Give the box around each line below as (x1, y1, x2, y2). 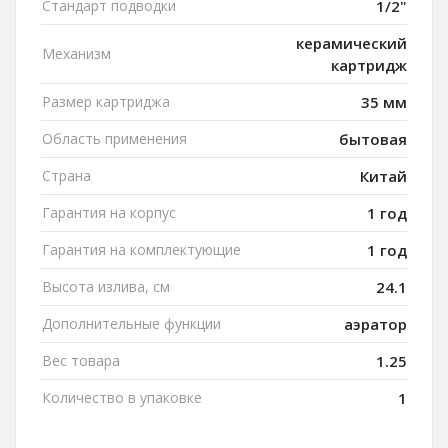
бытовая (339, 128, 407, 149)
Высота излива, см (42, 276, 170, 296)
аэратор (344, 313, 407, 334)
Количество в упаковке (42, 387, 202, 407)
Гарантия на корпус (42, 202, 176, 222)
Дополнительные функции (42, 313, 221, 333)
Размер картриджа (42, 91, 170, 111)
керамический (296, 32, 407, 53)
